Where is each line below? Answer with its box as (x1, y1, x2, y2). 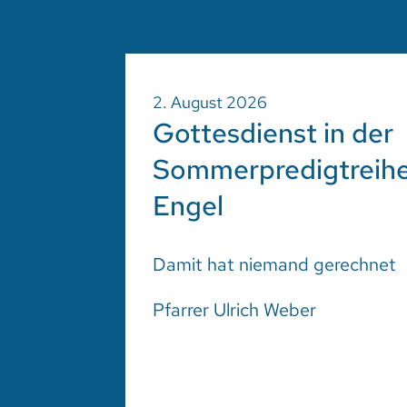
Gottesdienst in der (153, 114, 394, 151)
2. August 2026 (153, 91, 268, 113)
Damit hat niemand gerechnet (153, 252, 397, 276)
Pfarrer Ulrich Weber (153, 297, 317, 322)
